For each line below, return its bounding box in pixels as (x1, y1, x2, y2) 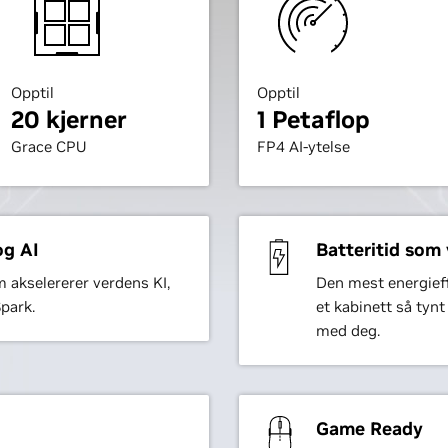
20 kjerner (10, 104, 127, 135)
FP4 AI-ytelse (256, 137, 350, 156)
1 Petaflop (256, 104, 370, 135)
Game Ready (315, 417, 423, 440)
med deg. (315, 321, 380, 340)
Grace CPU (10, 137, 86, 156)
